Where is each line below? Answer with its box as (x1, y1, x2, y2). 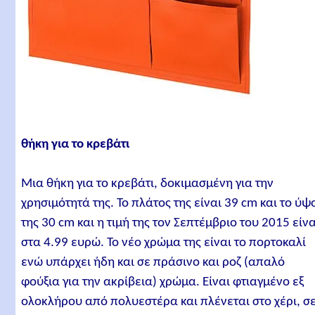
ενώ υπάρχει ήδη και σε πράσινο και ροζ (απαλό (21, 256, 285, 269)
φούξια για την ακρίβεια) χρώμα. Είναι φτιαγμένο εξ (21, 276, 304, 289)
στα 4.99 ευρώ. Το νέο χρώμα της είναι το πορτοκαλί (21, 236, 307, 250)
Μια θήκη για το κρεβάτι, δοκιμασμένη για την (21, 177, 274, 191)
